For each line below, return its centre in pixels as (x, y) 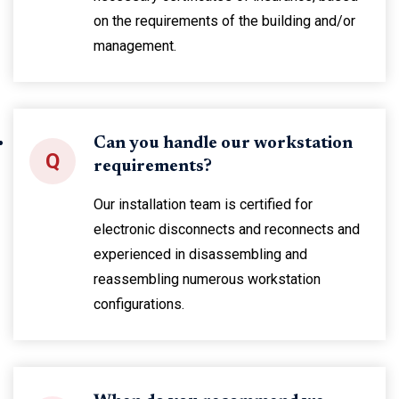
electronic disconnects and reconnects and (227, 229)
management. (135, 46)
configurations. (139, 304)
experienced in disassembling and (200, 254)
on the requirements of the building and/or (224, 21)
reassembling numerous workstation (207, 279)
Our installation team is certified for (203, 204)
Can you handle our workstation (223, 144)
